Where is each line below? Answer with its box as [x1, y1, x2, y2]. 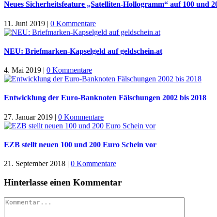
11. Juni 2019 [4, 19, 45, 28]
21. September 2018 [4, 159, 65, 168]
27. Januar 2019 [4, 112, 53, 121]
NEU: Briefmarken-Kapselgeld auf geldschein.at [4, 46, 162, 55]
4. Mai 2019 [4, 66, 41, 75]
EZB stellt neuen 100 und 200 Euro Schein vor [4, 140, 156, 149]
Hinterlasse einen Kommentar [4, 177, 122, 187]
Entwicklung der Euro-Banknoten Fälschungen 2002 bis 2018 [4, 93, 206, 102]
